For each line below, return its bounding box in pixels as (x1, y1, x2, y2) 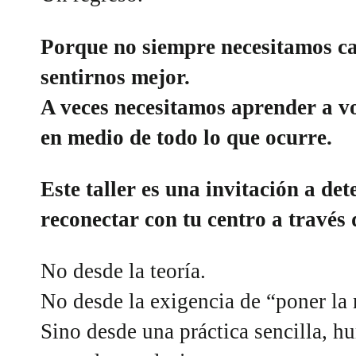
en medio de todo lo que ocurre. (41, 125, 333, 149)
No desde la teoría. (41, 259, 207, 284)
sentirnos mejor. (41, 64, 191, 89)
